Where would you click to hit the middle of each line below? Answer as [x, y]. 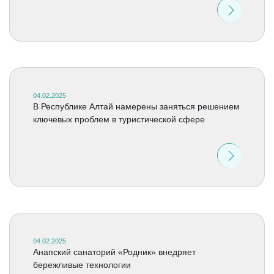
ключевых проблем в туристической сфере [119, 119]
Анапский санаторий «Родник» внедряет [114, 252]
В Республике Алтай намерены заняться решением [136, 106]
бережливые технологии [82, 265]
